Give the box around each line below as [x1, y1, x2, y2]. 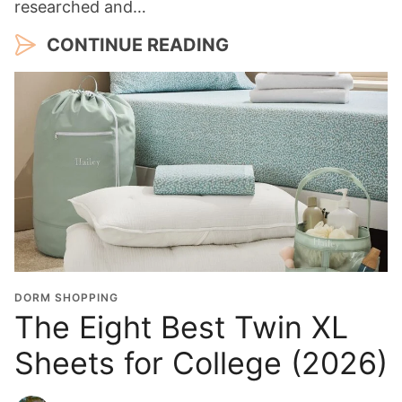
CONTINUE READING [47, 34, 229, 57]
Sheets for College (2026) [14, 345, 388, 382]
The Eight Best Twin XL [14, 309, 348, 346]
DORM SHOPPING [14, 291, 118, 305]
